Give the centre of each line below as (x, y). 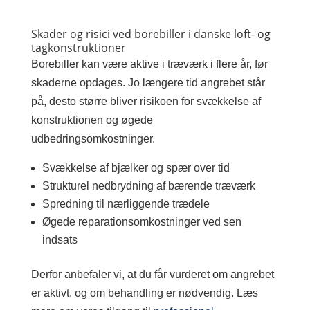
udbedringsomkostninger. (93, 139)
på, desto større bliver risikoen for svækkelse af (146, 101)
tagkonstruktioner (78, 48)
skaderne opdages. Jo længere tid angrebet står (148, 83)
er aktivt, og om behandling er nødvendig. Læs (144, 293)
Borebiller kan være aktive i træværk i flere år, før (149, 64)
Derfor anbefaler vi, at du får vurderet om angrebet (152, 274)
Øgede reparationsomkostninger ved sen (142, 222)
